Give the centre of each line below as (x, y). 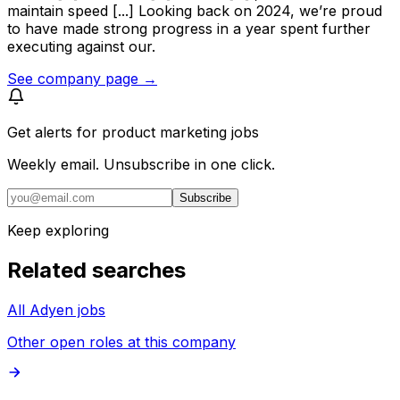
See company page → (82, 79)
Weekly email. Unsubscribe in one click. (141, 165)
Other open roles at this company (121, 342)
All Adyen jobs (56, 309)
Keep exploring (58, 231)
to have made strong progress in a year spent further (189, 29)
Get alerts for (54, 133)
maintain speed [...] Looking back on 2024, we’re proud (195, 11)
